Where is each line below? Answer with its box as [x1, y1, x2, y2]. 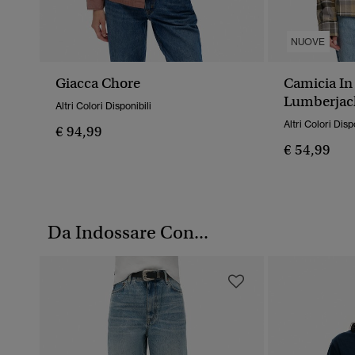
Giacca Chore [55, 74, 140, 93]
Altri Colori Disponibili [55, 100, 151, 113]
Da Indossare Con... [48, 221, 208, 244]
